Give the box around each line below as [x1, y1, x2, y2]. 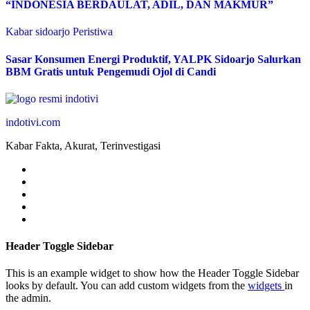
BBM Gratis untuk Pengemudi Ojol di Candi [6, 65, 216, 77]
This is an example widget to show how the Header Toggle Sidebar [6, 267, 299, 280]
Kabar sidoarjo [6, 26, 73, 38]
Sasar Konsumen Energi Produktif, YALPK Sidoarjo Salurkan [6, 53, 301, 65]
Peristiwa [73, 26, 113, 38]
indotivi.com [6, 116, 60, 128]
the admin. [6, 292, 51, 304]
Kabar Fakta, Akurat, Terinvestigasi [6, 139, 161, 152]
